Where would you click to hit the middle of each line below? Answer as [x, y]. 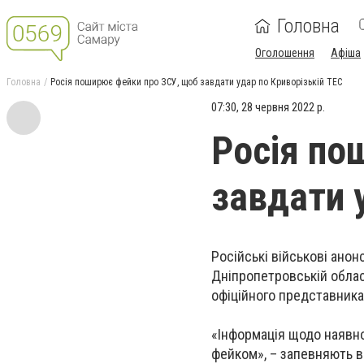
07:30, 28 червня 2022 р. [268, 107]
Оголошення [285, 53]
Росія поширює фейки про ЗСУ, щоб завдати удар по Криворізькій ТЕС [196, 82]
